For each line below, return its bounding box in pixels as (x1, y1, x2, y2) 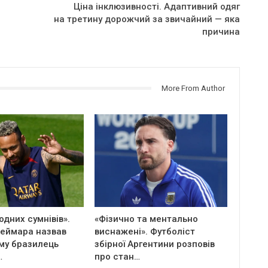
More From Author (161, 83, 225, 93)
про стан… (95, 251, 141, 262)
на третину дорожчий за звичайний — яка (53, 13, 240, 25)
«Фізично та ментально (95, 213, 199, 224)
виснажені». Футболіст (95, 226, 196, 237)
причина (202, 26, 240, 37)
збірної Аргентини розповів (95, 238, 215, 249)
